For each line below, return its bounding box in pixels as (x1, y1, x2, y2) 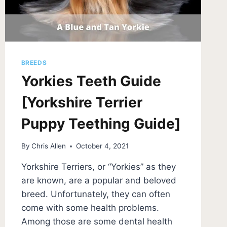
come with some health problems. (21, 203, 159, 213)
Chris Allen (31, 142, 66, 150)
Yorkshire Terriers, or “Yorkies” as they (21, 162, 176, 172)
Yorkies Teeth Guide (21, 72, 161, 90)
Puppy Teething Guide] (21, 115, 180, 132)
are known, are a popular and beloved (21, 175, 176, 186)
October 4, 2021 (75, 142, 129, 150)
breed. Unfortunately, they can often (21, 189, 170, 200)
